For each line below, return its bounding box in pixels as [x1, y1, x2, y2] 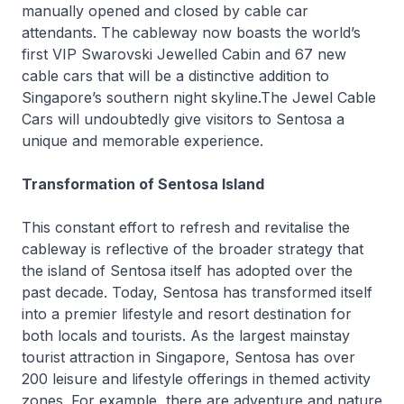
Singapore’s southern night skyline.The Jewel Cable [22, 88, 376, 106]
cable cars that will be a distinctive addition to [22, 67, 329, 85]
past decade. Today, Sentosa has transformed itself [22, 283, 372, 301]
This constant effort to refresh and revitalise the [22, 218, 350, 236]
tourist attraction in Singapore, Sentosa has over [22, 348, 355, 366]
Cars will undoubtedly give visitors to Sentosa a [22, 110, 344, 128]
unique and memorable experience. [22, 132, 263, 150]
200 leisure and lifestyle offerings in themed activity [22, 370, 371, 388]
